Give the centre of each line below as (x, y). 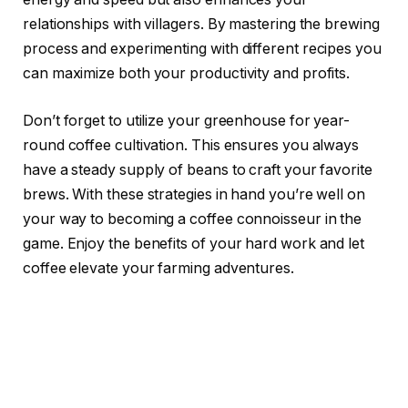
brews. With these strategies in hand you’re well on (194, 194)
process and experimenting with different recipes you (202, 49)
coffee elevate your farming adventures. (158, 268)
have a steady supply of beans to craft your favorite (198, 169)
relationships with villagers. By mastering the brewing (201, 25)
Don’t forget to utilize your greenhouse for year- (187, 120)
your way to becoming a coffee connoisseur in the (193, 219)
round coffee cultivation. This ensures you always (191, 145)
